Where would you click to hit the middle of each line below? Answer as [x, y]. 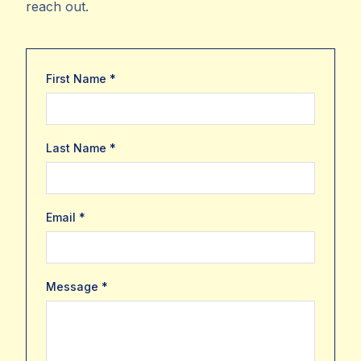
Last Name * [81, 148]
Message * [77, 287]
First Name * [81, 79]
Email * [66, 218]
